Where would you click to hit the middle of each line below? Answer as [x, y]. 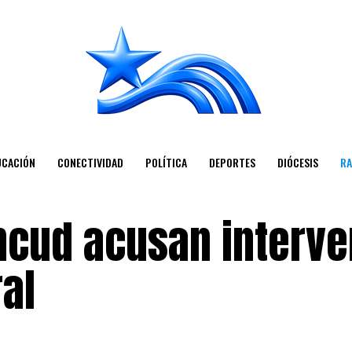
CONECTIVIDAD [90, 162]
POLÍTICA [166, 162]
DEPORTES [232, 162]
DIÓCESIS [297, 162]
